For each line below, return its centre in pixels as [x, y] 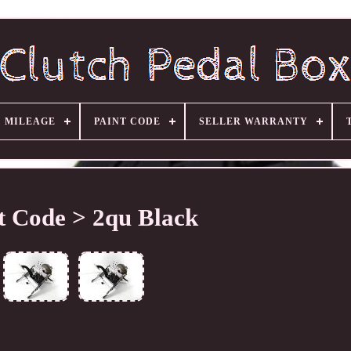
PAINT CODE [127, 121]
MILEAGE [30, 121]
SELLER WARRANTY [253, 121]
